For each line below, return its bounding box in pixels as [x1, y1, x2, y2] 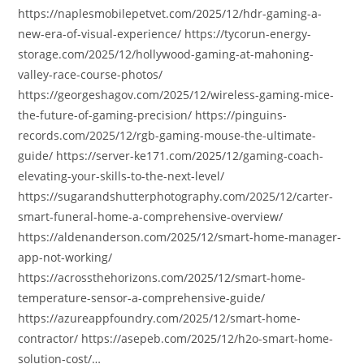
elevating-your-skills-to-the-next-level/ [18, 168, 225, 184]
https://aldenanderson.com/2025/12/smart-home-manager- [18, 229, 342, 245]
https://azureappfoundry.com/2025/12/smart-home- [18, 310, 301, 326]
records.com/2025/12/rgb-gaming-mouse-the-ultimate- [18, 128, 317, 143]
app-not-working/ [18, 249, 113, 265]
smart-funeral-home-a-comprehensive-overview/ [18, 209, 284, 224]
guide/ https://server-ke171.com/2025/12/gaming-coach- [18, 148, 324, 163]
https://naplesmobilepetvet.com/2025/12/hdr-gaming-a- [18, 6, 323, 21]
